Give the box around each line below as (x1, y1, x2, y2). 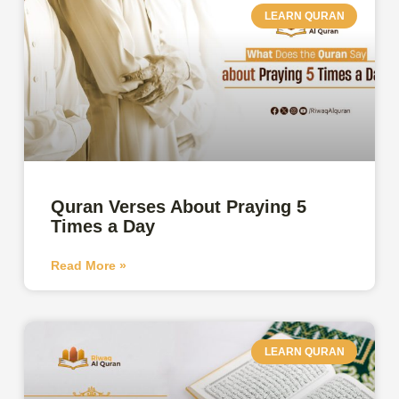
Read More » (51, 257, 127, 273)
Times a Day (51, 216, 156, 236)
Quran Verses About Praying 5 (51, 196, 307, 216)
